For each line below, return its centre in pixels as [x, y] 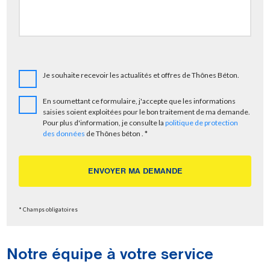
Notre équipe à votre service [110, 254]
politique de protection [202, 123]
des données [64, 133]
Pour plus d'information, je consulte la [104, 123]
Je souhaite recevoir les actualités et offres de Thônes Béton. [141, 75]
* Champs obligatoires [49, 209]
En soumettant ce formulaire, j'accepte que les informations [140, 101]
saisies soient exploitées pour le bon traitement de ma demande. [147, 112]
